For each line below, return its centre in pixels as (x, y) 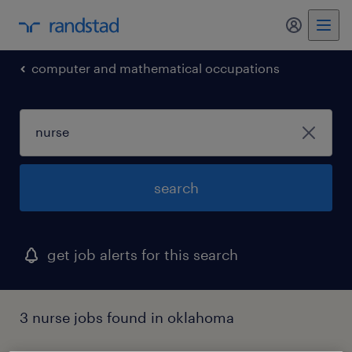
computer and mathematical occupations (156, 68)
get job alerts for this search (143, 255)
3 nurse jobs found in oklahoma (127, 317)
